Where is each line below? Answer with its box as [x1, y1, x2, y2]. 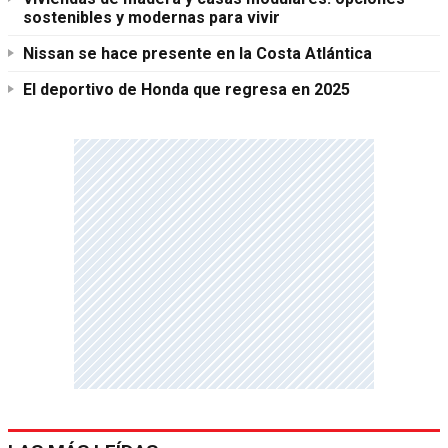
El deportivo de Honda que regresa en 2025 [23, 79, 350, 99]
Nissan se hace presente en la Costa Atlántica [23, 43, 372, 63]
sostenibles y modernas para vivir [23, 7, 280, 27]
